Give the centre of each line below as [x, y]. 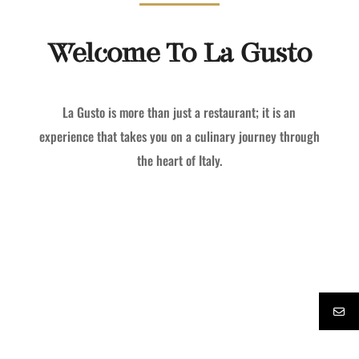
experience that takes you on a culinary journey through [179, 136]
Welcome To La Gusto [179, 54]
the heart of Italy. [179, 160]
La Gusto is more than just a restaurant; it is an [179, 112]
